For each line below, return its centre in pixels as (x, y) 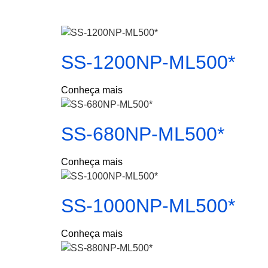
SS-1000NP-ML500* (148, 206)
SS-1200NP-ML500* (148, 62)
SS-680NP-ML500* (143, 134)
